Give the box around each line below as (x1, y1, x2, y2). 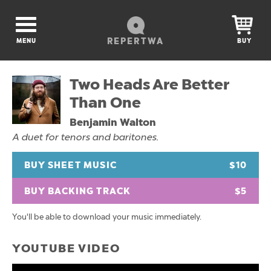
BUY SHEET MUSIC (24, 159, 117, 171)
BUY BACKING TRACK (24, 185, 131, 197)
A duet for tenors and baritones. (12, 131, 158, 143)
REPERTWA (107, 36, 164, 47)
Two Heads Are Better (70, 74, 229, 94)
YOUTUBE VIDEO (12, 240, 120, 256)
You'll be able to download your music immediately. (12, 212, 201, 221)
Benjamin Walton (70, 116, 156, 129)
